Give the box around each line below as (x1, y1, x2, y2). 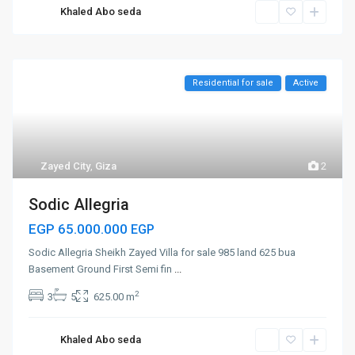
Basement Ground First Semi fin (29, 263, 175, 276)
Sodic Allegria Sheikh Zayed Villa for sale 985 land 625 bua (29, 246, 296, 259)
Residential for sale (192, 78, 273, 89)
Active (292, 78, 319, 89)
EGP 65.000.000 (29, 221, 132, 238)
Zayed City (40, 160, 91, 173)
